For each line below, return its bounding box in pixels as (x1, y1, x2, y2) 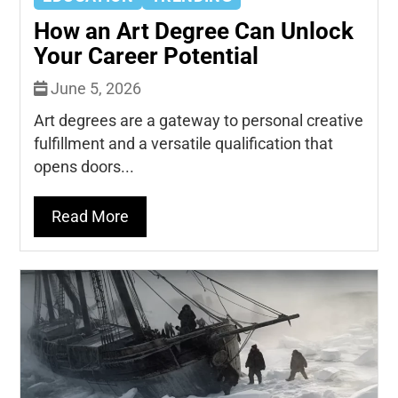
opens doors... (34, 157, 135, 176)
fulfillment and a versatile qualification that (34, 134, 334, 153)
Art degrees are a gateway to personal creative (34, 111, 364, 130)
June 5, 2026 (47, 79, 142, 98)
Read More (52, 207, 130, 226)
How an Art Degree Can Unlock (34, 17, 354, 44)
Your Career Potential (34, 42, 259, 69)
